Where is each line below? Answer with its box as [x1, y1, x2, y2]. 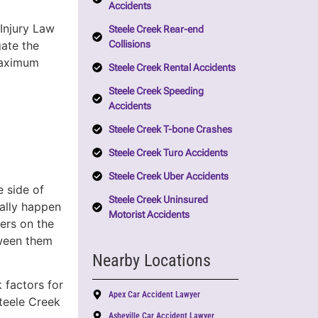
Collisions [108, 38, 150, 50]
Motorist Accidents [108, 208, 190, 220]
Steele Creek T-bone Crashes [108, 123, 232, 135]
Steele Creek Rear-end [108, 23, 204, 35]
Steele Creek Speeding [108, 84, 204, 97]
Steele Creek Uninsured [108, 193, 208, 205]
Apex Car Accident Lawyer [108, 289, 200, 300]
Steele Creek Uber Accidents [108, 170, 229, 182]
